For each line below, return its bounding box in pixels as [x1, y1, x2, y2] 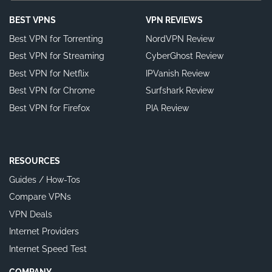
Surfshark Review [146, 86, 214, 96]
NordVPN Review [146, 33, 214, 44]
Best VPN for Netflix [9, 68, 89, 78]
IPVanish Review [146, 68, 209, 78]
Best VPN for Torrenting [9, 33, 103, 44]
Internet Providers [9, 226, 79, 237]
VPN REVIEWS [146, 15, 203, 25]
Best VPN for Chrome [9, 86, 95, 96]
